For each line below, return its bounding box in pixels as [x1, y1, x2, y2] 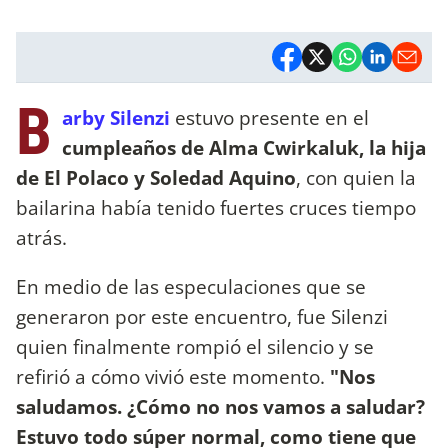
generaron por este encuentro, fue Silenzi [16, 302, 388, 330]
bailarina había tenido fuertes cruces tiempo [16, 193, 416, 221]
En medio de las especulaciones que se [16, 272, 366, 300]
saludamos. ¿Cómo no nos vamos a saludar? [16, 392, 425, 420]
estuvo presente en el [170, 103, 369, 131]
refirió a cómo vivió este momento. [16, 362, 325, 390]
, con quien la [296, 163, 416, 191]
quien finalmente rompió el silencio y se [16, 332, 374, 360]
